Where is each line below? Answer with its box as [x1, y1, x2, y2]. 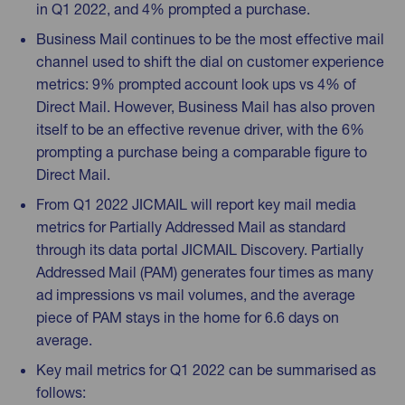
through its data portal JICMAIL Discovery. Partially [36, 240, 363, 259]
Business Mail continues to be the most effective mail [36, 29, 384, 48]
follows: [36, 382, 86, 401]
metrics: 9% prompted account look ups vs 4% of [36, 74, 356, 93]
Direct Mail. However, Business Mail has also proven [36, 97, 375, 116]
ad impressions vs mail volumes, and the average [36, 285, 355, 304]
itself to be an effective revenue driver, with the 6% [36, 119, 364, 138]
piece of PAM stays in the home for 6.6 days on [36, 307, 339, 326]
